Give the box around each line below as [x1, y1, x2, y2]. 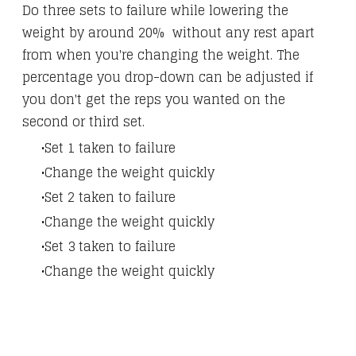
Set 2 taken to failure [44, 186, 176, 209]
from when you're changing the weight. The [22, 44, 300, 67]
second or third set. [22, 110, 145, 133]
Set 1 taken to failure [44, 137, 176, 160]
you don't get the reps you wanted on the [22, 88, 285, 111]
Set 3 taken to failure [44, 235, 176, 258]
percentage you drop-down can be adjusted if [22, 66, 313, 89]
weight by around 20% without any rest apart [22, 21, 315, 44]
